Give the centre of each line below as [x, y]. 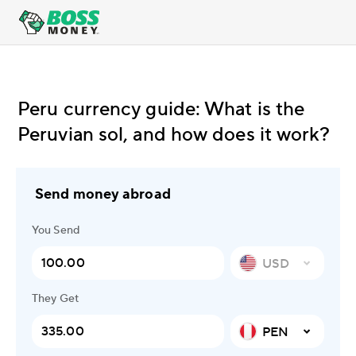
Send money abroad [103, 194]
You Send [56, 230]
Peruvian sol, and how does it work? [174, 135]
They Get [55, 299]
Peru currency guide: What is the [161, 109]
